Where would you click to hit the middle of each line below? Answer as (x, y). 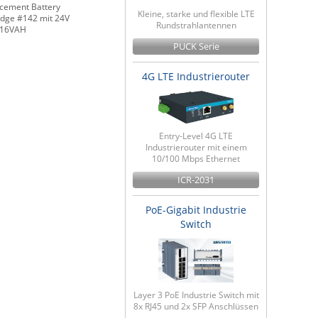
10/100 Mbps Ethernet (196, 158)
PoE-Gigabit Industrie (196, 209)
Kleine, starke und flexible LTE (196, 14)
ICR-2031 (196, 180)
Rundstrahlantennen (196, 26)
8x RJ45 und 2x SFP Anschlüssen (196, 307)
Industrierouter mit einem (196, 147)
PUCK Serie (196, 47)
